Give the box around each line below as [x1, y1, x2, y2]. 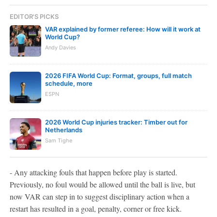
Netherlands [45, 126, 82, 134]
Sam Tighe [45, 137, 72, 144]
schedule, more [45, 79, 93, 87]
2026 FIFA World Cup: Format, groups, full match [45, 72, 192, 79]
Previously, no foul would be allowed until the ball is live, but [10, 179, 195, 189]
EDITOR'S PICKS [10, 13, 59, 20]
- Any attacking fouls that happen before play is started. [10, 167, 177, 177]
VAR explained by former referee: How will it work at [45, 25, 201, 33]
